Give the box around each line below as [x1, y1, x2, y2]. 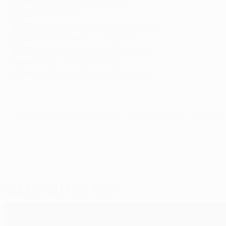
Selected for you [4, 182, 116, 198]
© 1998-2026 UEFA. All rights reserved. [12, 110, 125, 118]
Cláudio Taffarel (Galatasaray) [34, 46, 152, 55]
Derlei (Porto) [33, 10, 85, 19]
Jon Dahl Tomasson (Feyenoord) [33, 22, 158, 31]
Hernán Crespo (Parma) [30, 58, 121, 68]
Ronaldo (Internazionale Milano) [30, 70, 152, 80]
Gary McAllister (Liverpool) [31, 34, 135, 43]
